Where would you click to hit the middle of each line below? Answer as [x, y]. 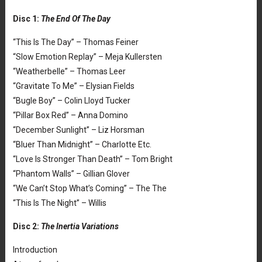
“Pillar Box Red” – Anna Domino [70, 116]
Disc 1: [27, 19]
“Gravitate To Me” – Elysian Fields [73, 86]
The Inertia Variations [80, 227]
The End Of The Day [75, 19]
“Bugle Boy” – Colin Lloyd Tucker [71, 101]
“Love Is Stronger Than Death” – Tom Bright [92, 159]
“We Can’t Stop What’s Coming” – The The [89, 189]
